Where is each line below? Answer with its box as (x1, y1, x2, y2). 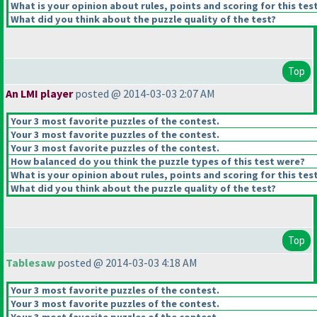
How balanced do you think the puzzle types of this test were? (8, 155, 305, 168)
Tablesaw (6, 255, 55, 270)
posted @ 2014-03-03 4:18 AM (55, 255, 197, 270)
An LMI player (6, 86, 73, 101)
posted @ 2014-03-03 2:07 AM (73, 86, 215, 101)
